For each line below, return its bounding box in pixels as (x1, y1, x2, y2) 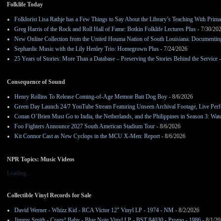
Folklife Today (7, 1, 43, 8)
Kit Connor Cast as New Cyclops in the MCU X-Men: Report (14, 133, 160, 140)
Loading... (7, 170, 31, 177)
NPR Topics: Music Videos (7, 156, 74, 163)
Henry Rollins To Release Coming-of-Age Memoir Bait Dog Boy (14, 93, 167, 101)
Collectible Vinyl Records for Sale (7, 192, 91, 199)
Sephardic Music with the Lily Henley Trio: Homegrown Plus (14, 45, 159, 53)
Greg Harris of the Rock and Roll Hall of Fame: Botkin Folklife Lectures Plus (14, 26, 196, 33)
